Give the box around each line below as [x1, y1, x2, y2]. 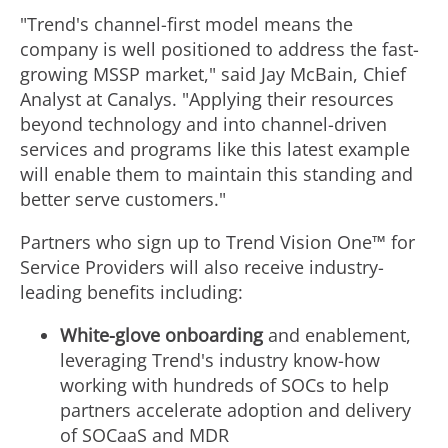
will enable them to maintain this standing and [20, 162, 413, 186]
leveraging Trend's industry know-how [60, 348, 380, 372]
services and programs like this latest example [20, 137, 410, 161]
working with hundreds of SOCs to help [60, 373, 389, 397]
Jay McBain [261, 62, 353, 86]
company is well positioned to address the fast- [20, 37, 419, 61]
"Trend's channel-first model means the [20, 12, 353, 36]
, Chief [353, 62, 406, 86]
